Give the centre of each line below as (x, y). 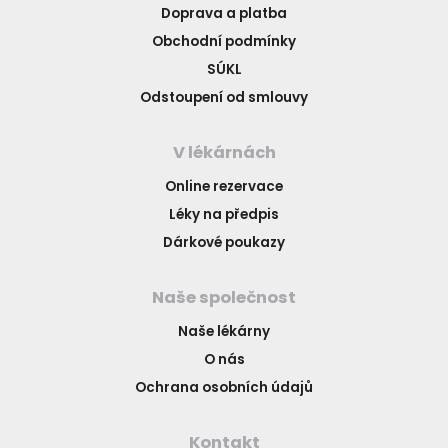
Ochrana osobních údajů (224, 387)
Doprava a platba (224, 13)
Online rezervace (224, 186)
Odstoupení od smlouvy (224, 97)
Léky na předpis (224, 214)
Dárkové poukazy (224, 242)
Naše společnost (224, 297)
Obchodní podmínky (224, 41)
